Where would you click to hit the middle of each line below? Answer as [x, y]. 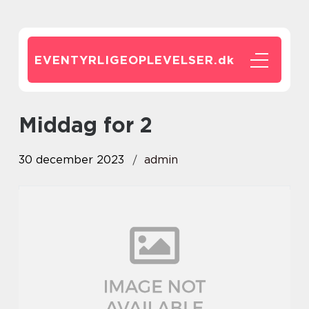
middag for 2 [95, 125]
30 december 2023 [71, 160]
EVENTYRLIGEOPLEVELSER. [126, 60]
